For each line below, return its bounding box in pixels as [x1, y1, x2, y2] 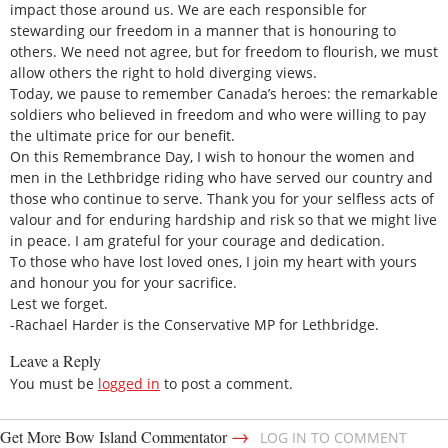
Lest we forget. [10, 293, 108, 313]
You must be [10, 374, 98, 394]
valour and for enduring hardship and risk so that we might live [10, 209, 437, 229]
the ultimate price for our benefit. [10, 125, 235, 145]
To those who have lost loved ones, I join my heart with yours [10, 251, 417, 271]
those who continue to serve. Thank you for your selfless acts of [10, 188, 434, 208]
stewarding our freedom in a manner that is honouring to [10, 20, 396, 40]
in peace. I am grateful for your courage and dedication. [10, 230, 385, 250]
